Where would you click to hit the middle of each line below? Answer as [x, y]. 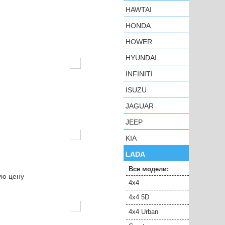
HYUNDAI [141, 58]
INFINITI [139, 74]
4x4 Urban [143, 212]
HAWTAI [139, 10]
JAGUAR [140, 106]
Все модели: [149, 169]
